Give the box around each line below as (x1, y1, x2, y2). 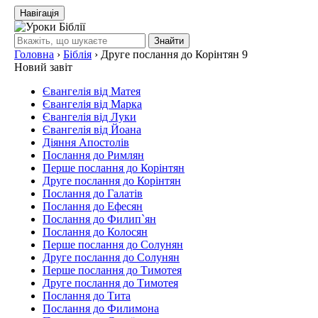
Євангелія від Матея (43, 85, 141, 97)
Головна (14, 48, 54, 60)
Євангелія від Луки (43, 111, 136, 123)
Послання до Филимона (43, 302, 159, 314)
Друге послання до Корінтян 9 (101, 48, 248, 60)
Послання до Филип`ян (43, 213, 156, 225)
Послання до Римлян (43, 149, 144, 161)
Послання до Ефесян (43, 200, 143, 212)
